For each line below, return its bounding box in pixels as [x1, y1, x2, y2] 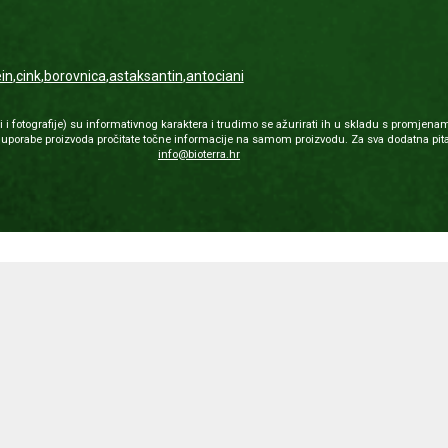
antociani [185, 68, 244, 84]
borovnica [43, 68, 106, 84]
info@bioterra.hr [157, 148, 240, 161]
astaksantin [108, 68, 183, 84]
